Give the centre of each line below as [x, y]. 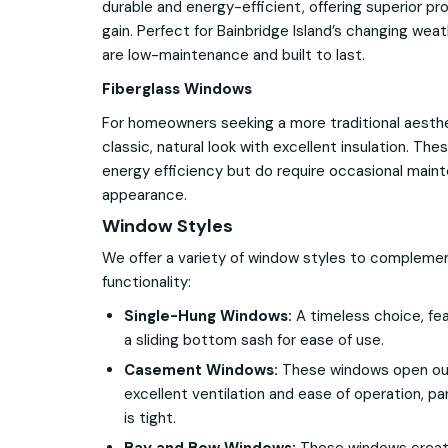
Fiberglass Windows [177, 89]
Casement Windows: [201, 370]
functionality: [146, 282]
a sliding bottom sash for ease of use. [254, 340]
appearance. [144, 195]
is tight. [150, 418]
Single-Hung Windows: [208, 316]
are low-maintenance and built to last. [233, 55]
